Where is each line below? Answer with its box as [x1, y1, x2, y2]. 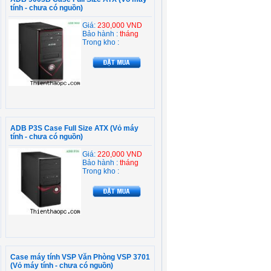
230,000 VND [97, 21, 142, 30]
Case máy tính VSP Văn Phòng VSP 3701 [10, 253, 150, 261]
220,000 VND [97, 150, 142, 158]
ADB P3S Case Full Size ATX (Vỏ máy [10, 124, 139, 132]
